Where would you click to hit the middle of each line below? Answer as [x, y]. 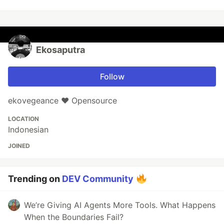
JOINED [19, 146]
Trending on [35, 179]
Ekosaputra [60, 50]
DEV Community [98, 179]
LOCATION [23, 119]
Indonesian [28, 130]
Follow [112, 77]
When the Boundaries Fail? [74, 217]
